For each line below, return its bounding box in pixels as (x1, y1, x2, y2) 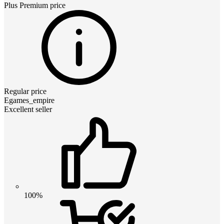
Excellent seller (4, 104, 52, 113)
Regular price (4, 86, 46, 95)
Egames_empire (4, 95, 54, 104)
